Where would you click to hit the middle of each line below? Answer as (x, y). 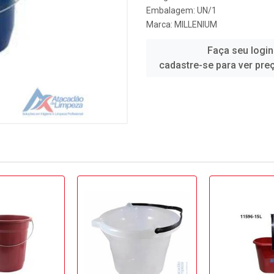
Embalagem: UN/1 (181, 10)
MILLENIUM (196, 24)
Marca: (160, 24)
